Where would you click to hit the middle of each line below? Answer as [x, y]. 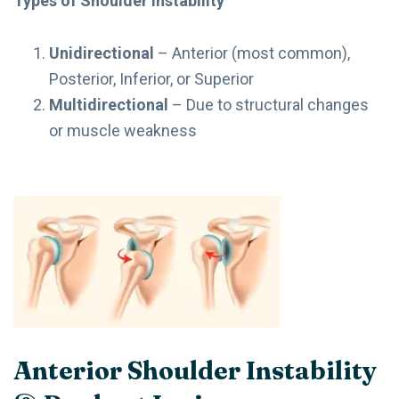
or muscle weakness [123, 130]
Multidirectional [109, 104]
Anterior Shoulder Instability [195, 370]
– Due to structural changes [269, 104]
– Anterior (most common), [252, 53]
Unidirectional [102, 53]
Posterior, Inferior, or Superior [151, 78]
